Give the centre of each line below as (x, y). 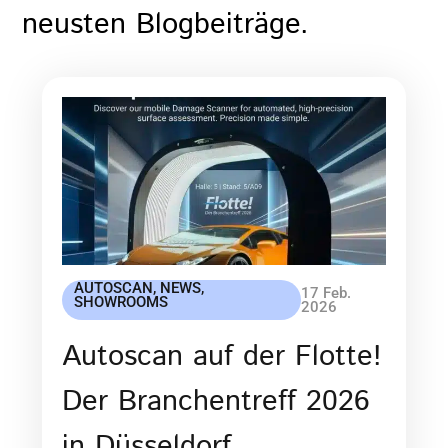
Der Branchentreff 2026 (216, 402)
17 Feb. (325, 293)
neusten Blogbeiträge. (166, 25)
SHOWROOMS (121, 302)
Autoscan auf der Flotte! (222, 357)
